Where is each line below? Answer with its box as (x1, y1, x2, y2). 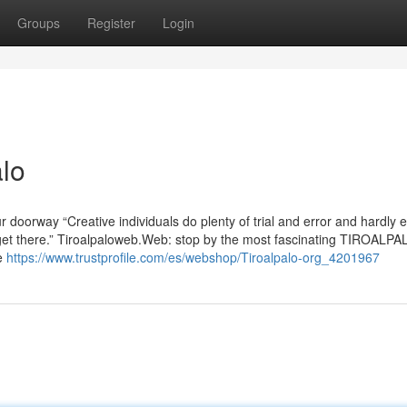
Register (87, 14, 135, 32)
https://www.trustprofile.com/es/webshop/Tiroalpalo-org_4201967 (6, 248, 380, 266)
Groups (17, 14, 60, 32)
